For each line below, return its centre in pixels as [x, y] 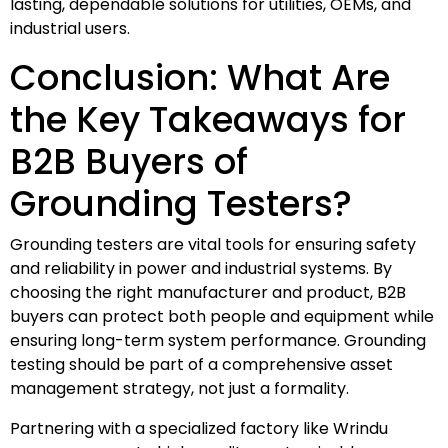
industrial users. [70, 28]
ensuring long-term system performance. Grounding [218, 340]
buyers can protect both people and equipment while [222, 316]
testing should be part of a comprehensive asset [201, 364]
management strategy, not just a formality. [179, 388]
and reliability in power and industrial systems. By [201, 268]
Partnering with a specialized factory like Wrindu [199, 428]
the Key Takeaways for [208, 119]
